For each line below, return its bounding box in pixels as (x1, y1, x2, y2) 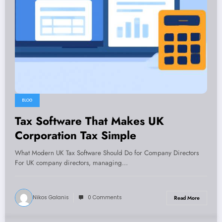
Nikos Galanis (33, 194, 69, 202)
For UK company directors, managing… (15, 158, 128, 168)
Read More (174, 194, 200, 202)
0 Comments (88, 194, 122, 202)
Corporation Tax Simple (15, 127, 136, 144)
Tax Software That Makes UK (15, 113, 164, 129)
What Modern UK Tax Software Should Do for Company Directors (15, 148, 199, 158)
